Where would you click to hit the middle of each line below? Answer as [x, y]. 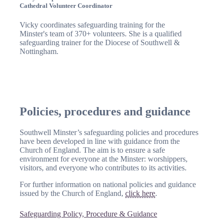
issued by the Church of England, [72, 193]
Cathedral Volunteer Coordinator [66, 5]
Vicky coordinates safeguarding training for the [92, 25]
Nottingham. [39, 51]
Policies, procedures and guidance [105, 111]
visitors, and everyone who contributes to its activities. [103, 167]
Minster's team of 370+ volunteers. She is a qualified [101, 33]
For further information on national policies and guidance [108, 184]
